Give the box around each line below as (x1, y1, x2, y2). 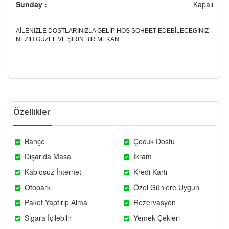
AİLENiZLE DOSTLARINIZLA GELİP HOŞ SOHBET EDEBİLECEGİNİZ (16, 27, 209, 35)
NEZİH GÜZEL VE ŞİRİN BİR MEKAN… (16, 36, 125, 43)
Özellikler (13, 106, 51, 118)
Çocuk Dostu (131, 136, 175, 147)
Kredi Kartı (131, 167, 168, 177)
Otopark (22, 182, 51, 193)
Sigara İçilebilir (22, 213, 72, 223)
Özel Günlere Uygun (131, 182, 200, 193)
